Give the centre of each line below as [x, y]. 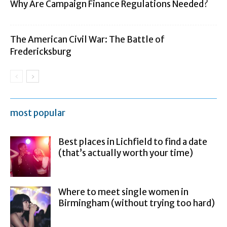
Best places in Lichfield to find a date [133, 142]
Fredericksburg [41, 51]
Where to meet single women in [123, 192]
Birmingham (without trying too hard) [137, 203]
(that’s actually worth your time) [126, 153]
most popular [38, 113]
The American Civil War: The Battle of [87, 39]
